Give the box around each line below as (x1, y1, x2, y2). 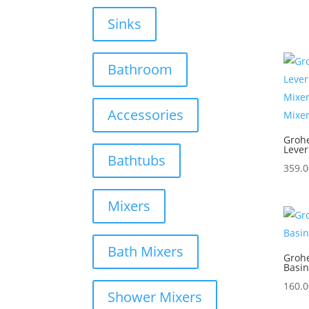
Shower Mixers (108, 288, 203, 307)
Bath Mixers (108, 242, 184, 261)
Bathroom (108, 59, 173, 79)
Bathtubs (108, 150, 166, 170)
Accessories (108, 105, 184, 124)
